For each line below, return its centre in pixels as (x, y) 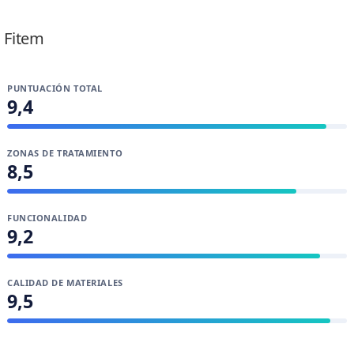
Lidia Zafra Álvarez (115, 13)
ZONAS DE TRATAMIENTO (65, 153)
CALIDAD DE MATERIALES (65, 282)
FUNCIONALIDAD (47, 218)
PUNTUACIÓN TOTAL (55, 88)
